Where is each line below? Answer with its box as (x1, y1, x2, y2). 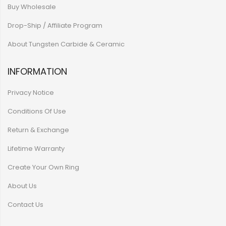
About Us (8, 181, 37, 191)
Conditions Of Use (8, 106, 66, 116)
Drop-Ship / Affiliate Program (8, 21, 102, 30)
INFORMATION (8, 65, 67, 78)
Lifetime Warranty (8, 144, 65, 153)
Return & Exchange (8, 125, 69, 135)
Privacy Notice (8, 88, 54, 97)
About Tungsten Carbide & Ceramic (8, 39, 125, 49)
